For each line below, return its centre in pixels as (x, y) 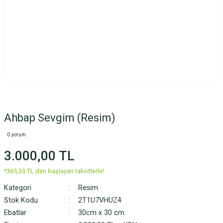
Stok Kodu (21, 200)
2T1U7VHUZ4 (100, 200)
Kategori (18, 188)
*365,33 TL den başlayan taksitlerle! (54, 171)
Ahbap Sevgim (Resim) (60, 118)
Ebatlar (15, 213)
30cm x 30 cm (101, 213)
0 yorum (16, 135)
